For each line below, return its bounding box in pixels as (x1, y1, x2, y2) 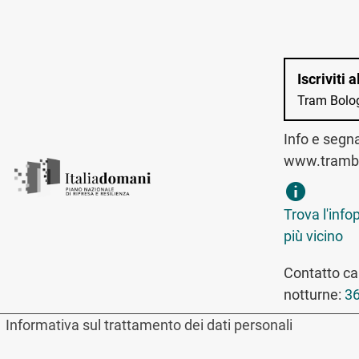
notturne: (284, 285, 345, 303)
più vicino (284, 228, 344, 245)
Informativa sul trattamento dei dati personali (5, 316, 292, 333)
